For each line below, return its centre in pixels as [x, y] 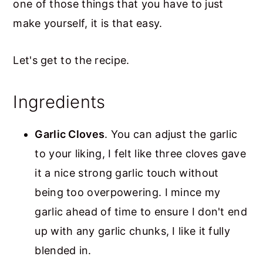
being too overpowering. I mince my [128, 193]
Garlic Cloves [70, 134]
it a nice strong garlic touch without [127, 173]
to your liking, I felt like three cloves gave [140, 154]
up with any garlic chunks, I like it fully [132, 231]
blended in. [63, 251]
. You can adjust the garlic [171, 134]
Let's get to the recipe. [71, 60]
